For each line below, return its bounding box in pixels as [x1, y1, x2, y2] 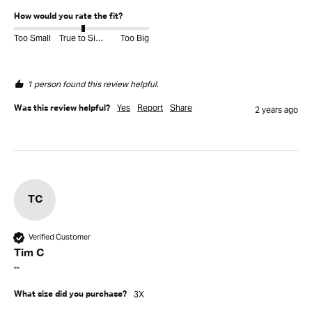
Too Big [120, 32, 149, 43]
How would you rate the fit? [14, 12, 123, 21]
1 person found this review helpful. [27, 78, 159, 89]
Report [137, 102, 163, 113]
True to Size [95, 32, 103, 43]
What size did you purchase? [14, 290, 127, 299]
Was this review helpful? [14, 104, 110, 113]
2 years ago [255, 104, 298, 115]
